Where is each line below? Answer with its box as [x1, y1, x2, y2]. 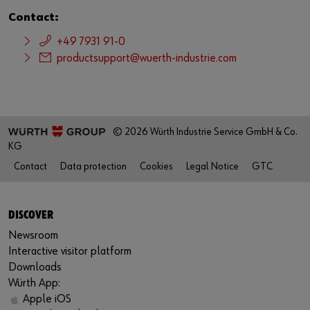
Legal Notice [186, 161, 239, 172]
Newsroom [8, 229, 58, 241]
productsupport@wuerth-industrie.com [57, 52, 237, 64]
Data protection [60, 161, 127, 172]
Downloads [8, 261, 62, 273]
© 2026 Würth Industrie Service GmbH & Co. [113, 126, 298, 137]
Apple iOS [23, 293, 71, 305]
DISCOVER [8, 209, 53, 221]
